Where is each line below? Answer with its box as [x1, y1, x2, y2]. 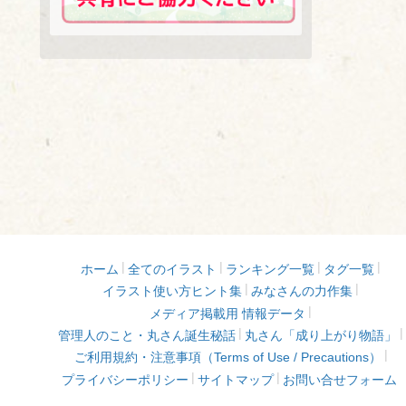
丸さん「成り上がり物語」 [245, 327, 398, 343]
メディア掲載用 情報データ [150, 305, 306, 321]
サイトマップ [198, 372, 275, 387]
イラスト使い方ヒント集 [102, 284, 243, 299]
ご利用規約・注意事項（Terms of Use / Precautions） [73, 350, 382, 365]
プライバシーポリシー [62, 372, 189, 387]
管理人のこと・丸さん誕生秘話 [58, 327, 237, 343]
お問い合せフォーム [283, 372, 398, 387]
